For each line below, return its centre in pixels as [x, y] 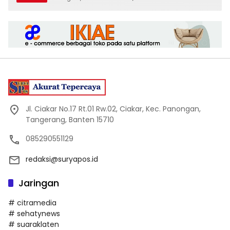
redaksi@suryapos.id [62, 159]
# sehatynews [34, 213]
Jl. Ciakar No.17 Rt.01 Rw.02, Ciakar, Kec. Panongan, [113, 109]
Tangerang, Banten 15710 [70, 119]
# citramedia [32, 203]
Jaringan [39, 183]
